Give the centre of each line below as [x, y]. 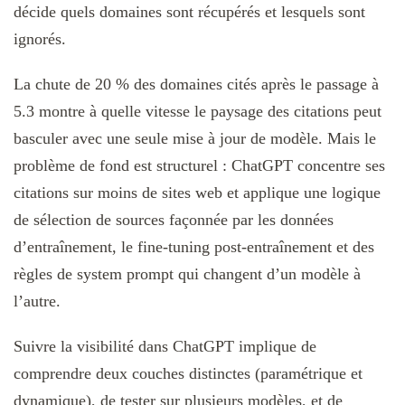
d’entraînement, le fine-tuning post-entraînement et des [194, 246]
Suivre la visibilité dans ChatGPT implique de [165, 346]
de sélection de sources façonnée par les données [174, 219]
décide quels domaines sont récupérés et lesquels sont [189, 11]
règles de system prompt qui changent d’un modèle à [187, 273]
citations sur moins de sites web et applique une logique [197, 192]
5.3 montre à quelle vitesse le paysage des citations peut [198, 111]
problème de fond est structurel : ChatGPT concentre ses [199, 165]
